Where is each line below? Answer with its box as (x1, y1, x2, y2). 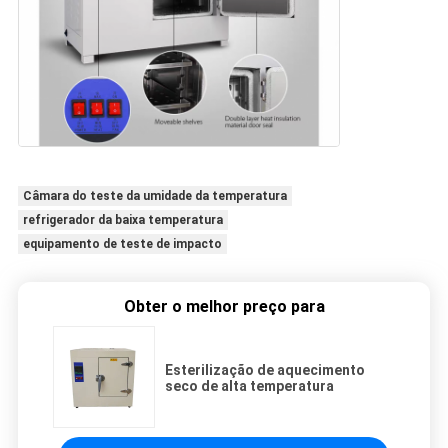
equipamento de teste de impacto (22, 237, 222, 252)
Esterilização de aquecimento (165, 362, 365, 379)
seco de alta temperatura (165, 378, 334, 395)
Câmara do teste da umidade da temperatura (22, 189, 287, 204)
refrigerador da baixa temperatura (22, 213, 223, 228)
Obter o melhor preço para (123, 297, 325, 317)
